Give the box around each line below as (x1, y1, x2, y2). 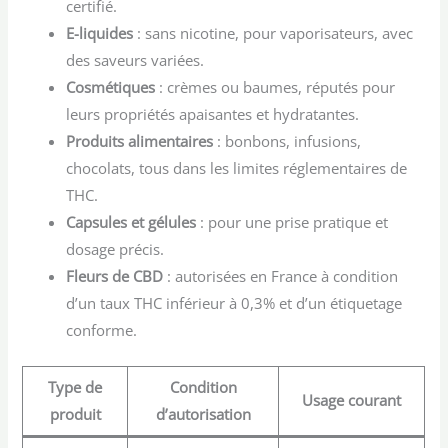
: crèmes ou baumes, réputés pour (155, 77, 396, 98)
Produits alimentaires (66, 131, 214, 152)
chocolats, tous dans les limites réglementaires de (66, 158, 408, 179)
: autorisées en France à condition (163, 266, 399, 287)
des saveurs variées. (66, 50, 205, 71)
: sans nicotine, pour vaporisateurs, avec (133, 23, 414, 44)
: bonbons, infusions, (213, 131, 362, 152)
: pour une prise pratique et (196, 212, 389, 233)
